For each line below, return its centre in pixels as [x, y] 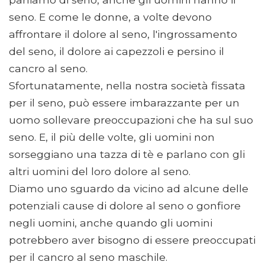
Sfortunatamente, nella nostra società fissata [127, 85]
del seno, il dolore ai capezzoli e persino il [117, 51]
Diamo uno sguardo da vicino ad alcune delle [129, 188]
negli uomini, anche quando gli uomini [111, 222]
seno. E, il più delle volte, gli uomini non [112, 137]
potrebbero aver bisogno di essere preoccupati [132, 240]
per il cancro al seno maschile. [88, 257]
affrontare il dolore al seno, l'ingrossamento [123, 34]
